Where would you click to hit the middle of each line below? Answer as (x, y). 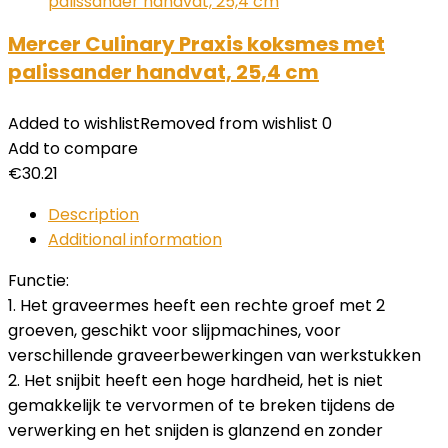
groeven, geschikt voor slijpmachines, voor (174, 330)
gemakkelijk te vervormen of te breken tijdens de (201, 405)
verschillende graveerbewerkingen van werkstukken (214, 355)
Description (93, 214)
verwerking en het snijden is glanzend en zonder (195, 430)
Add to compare (73, 148)
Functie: (38, 280)
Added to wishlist (74, 123)
